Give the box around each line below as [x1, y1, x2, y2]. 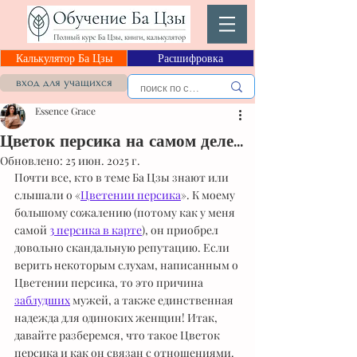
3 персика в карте [49, 222, 142, 237]
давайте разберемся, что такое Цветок [14, 328, 222, 343]
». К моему [181, 187, 237, 202]
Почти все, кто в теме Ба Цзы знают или [14, 170, 231, 185]
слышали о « [14, 187, 80, 202]
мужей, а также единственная [70, 292, 236, 308]
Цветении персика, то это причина [14, 275, 206, 290]
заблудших [14, 292, 70, 308]
